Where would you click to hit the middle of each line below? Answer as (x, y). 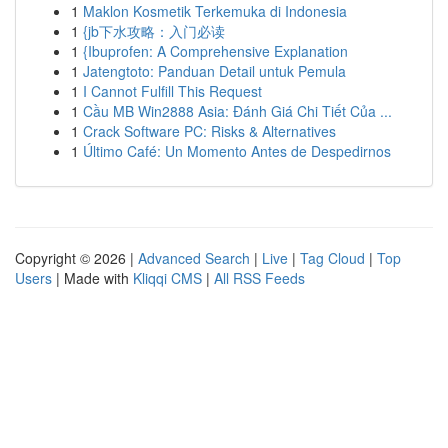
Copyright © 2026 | (76, 258)
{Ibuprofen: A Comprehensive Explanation (215, 51)
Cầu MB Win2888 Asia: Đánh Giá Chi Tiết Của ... (237, 111)
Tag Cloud (332, 258)
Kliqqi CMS (167, 278)
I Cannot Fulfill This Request (172, 91)
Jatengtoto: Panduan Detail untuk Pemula (214, 71)
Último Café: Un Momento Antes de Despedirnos (237, 151)
